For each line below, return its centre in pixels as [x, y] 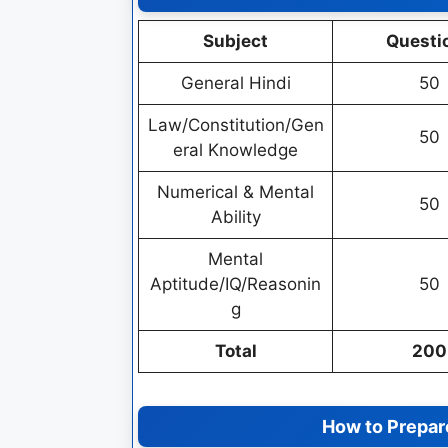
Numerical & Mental [235, 191]
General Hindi [235, 82]
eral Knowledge [235, 149]
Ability [235, 216]
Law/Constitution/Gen [235, 124]
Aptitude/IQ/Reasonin [235, 283]
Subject [235, 40]
